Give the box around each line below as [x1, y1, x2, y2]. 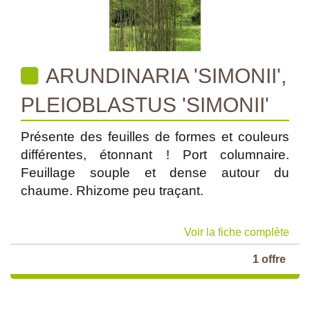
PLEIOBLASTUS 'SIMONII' [21, 93, 269, 116]
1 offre [253, 253, 286, 265]
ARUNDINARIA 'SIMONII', [42, 64, 286, 87]
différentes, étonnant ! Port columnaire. [21, 147, 289, 162]
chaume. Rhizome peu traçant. [21, 183, 203, 198]
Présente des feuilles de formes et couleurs [21, 129, 289, 144]
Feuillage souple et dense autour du [21, 165, 289, 180]
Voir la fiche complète [184, 226, 289, 238]
